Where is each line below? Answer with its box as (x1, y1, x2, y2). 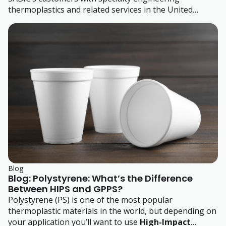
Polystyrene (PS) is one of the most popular (8, 194, 173, 205)
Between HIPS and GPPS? (8, 182, 123, 195)
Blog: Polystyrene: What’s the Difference (8, 172, 193, 185)
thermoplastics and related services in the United (8, 4, 193, 16)
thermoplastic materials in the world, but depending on (8, 205, 216, 216)
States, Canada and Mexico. (8, 15, 110, 27)
